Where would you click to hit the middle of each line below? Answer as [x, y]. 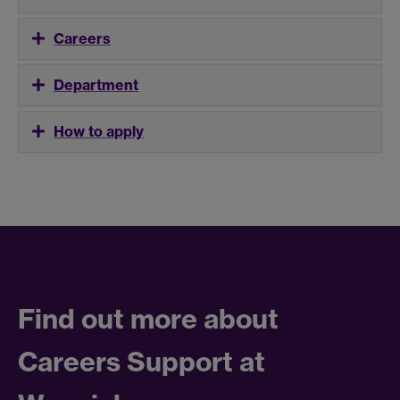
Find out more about [148, 318]
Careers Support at [142, 361]
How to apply [99, 131]
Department [96, 84]
